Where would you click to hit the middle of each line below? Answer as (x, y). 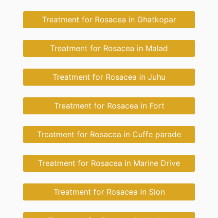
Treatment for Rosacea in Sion (109, 192)
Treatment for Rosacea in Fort (109, 106)
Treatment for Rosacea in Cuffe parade (109, 135)
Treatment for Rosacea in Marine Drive (109, 163)
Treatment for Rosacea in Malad (109, 48)
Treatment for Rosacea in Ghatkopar (109, 20)
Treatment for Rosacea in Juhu (109, 77)
